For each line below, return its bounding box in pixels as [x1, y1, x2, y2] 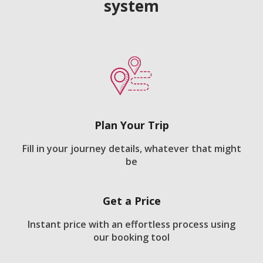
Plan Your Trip [94, 118, 169, 133]
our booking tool [93, 231, 170, 244]
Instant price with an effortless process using [28, 218, 235, 231]
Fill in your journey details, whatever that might [22, 142, 241, 156]
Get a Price [102, 194, 161, 208]
